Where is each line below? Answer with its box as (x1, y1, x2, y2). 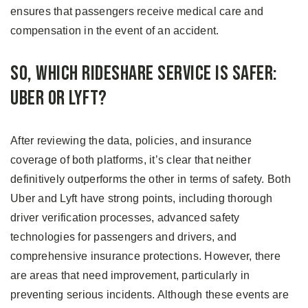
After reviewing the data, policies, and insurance (10, 135, 252, 147)
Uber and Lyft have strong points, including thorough (10, 192, 272, 205)
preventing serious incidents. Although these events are (10, 289, 289, 301)
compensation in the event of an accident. (10, 25, 219, 37)
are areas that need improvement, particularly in (10, 269, 250, 282)
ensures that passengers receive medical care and (10, 5, 263, 18)
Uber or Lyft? (10, 86, 107, 111)
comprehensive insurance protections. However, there (10, 250, 280, 263)
